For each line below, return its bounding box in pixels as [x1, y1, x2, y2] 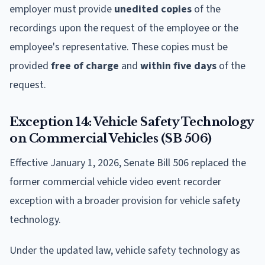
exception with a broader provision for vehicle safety [9, 193, 240, 208]
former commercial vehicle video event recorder [9, 174, 221, 189]
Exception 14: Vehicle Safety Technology [9, 114, 254, 129]
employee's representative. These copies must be [9, 39, 228, 54]
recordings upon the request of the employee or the [9, 20, 238, 35]
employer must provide [9, 1, 114, 17]
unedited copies [114, 1, 192, 17]
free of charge [51, 58, 119, 73]
